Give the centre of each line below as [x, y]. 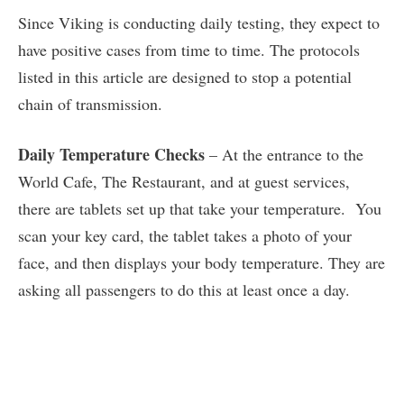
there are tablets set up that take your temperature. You [200, 209]
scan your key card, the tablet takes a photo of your [185, 236]
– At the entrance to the [284, 155]
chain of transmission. [90, 104]
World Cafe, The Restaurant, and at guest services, [187, 182]
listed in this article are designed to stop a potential [185, 77]
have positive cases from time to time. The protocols [189, 50]
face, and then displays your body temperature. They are [202, 263]
